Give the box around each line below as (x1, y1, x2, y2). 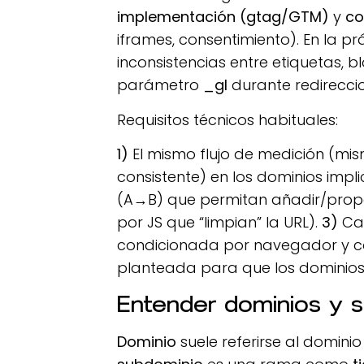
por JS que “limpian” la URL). (117, 212, 323, 233)
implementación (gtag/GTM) (117, 6, 330, 28)
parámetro (117, 75, 204, 96)
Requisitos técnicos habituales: (117, 109, 339, 130)
